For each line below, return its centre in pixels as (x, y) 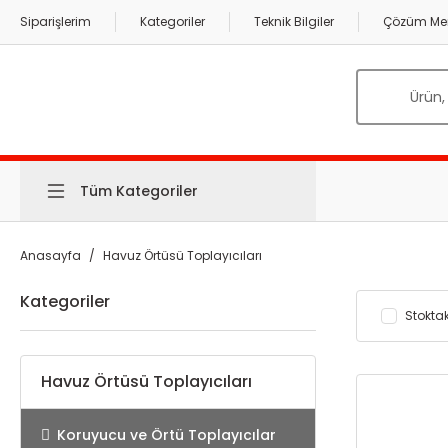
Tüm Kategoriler (139, 190)
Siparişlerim (55, 21)
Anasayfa (50, 255)
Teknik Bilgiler (294, 21)
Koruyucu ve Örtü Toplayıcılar (166, 435)
